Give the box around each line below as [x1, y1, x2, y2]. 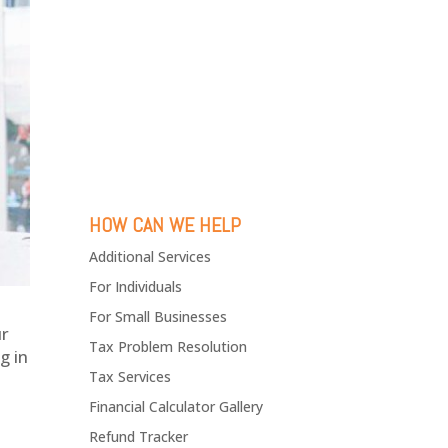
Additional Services [89, 247, 212, 266]
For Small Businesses [89, 307, 228, 326]
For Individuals [89, 277, 183, 296]
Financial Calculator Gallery [89, 397, 264, 416]
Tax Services [89, 367, 172, 386]
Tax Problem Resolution [89, 337, 248, 356]
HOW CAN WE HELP [89, 212, 242, 238]
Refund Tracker [89, 427, 189, 446]
